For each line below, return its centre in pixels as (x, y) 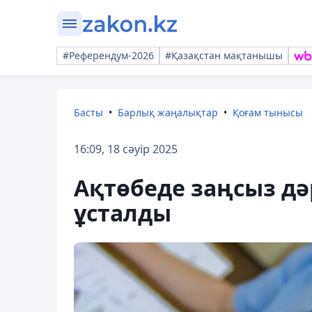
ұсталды (123, 213)
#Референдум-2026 (108, 55)
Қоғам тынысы (268, 112)
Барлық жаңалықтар (168, 112)
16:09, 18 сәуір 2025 (126, 149)
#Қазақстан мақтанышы (224, 55)
